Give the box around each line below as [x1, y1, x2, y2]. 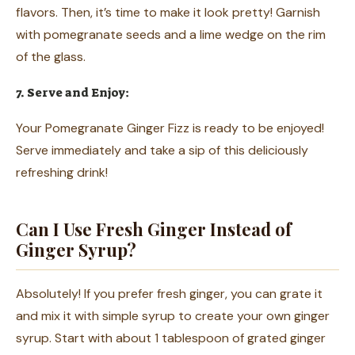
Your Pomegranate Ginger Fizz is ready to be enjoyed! [16, 120, 324, 137]
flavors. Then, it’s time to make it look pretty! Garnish [16, 4, 320, 21]
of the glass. [16, 48, 86, 66]
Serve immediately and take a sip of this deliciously [16, 142, 308, 159]
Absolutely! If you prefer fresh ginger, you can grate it [16, 285, 323, 303]
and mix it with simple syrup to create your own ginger [16, 307, 330, 325]
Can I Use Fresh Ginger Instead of [16, 217, 292, 242]
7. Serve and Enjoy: [16, 85, 129, 101]
